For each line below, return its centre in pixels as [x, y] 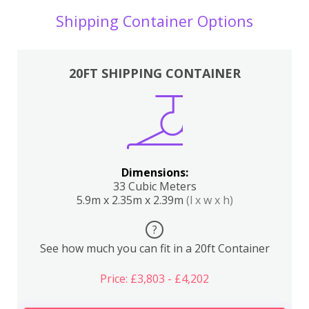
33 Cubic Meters [154, 187]
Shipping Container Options [154, 21]
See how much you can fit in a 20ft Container [154, 249]
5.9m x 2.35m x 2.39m [131, 200]
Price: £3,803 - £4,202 [154, 279]
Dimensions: [154, 173]
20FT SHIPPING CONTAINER [154, 73]
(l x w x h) [209, 200]
